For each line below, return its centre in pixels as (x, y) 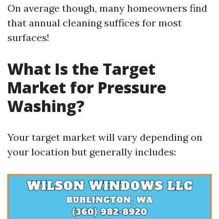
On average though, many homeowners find (107, 8)
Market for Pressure (87, 87)
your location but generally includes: (92, 152)
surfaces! (28, 37)
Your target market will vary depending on (105, 137)
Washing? (46, 106)
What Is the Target (81, 69)
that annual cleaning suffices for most (95, 23)
